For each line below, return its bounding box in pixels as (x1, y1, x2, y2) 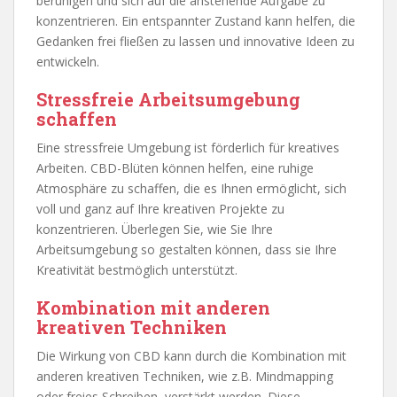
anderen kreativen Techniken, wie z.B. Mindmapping (36, 367, 333, 385)
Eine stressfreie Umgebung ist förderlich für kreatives (36, 138, 339, 156)
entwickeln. (36, 52, 99, 70)
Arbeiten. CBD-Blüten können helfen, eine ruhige (36, 159, 314, 176)
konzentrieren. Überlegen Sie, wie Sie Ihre (36, 220, 273, 237)
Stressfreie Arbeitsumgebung (36, 87, 300, 111)
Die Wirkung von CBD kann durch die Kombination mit (36, 346, 346, 364)
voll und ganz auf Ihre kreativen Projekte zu (36, 199, 284, 217)
